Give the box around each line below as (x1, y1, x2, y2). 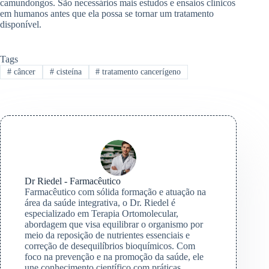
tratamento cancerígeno (100, 67, 181, 76)
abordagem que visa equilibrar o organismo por (25, 219, 203, 229)
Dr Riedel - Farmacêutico (25, 175, 121, 186)
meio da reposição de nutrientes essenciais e (25, 229, 190, 240)
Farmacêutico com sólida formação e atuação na (25, 186, 206, 197)
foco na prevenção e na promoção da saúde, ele (25, 251, 204, 262)
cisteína (53, 67, 82, 76)
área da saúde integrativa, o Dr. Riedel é (25, 197, 175, 208)
